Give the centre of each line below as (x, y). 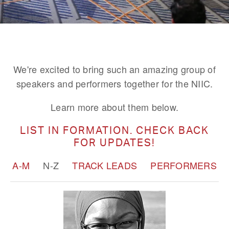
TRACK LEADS (105, 165)
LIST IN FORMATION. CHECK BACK (114, 130)
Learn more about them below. (114, 107)
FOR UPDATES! (114, 142)
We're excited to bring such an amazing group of (114, 69)
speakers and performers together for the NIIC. (114, 83)
